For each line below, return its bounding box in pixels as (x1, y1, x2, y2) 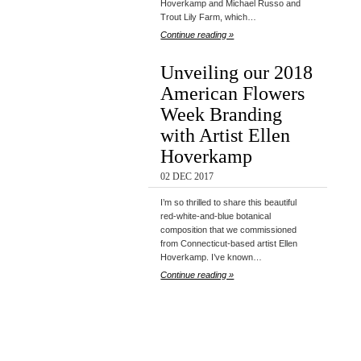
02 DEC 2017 (160, 171, 214, 183)
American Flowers (160, 82, 305, 105)
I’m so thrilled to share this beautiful (160, 197, 297, 208)
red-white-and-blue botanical (160, 211, 272, 222)
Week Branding (160, 103, 283, 126)
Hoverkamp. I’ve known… (160, 252, 263, 263)
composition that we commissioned (160, 225, 297, 235)
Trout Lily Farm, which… (160, 12, 257, 23)
